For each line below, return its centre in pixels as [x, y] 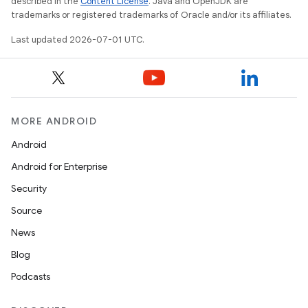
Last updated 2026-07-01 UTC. [78, 40]
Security [29, 188]
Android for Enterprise [59, 166]
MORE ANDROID [54, 121]
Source [26, 210]
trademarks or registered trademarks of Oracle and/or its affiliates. [151, 15]
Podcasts [31, 276]
